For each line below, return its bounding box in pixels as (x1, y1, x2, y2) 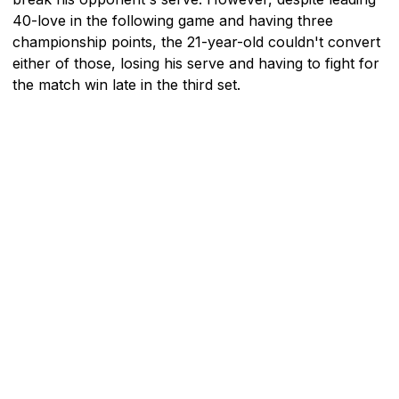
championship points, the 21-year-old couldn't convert (12, 32, 380, 51)
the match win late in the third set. (12, 75, 240, 94)
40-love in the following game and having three (12, 11, 333, 29)
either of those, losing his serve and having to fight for (12, 53, 379, 72)
